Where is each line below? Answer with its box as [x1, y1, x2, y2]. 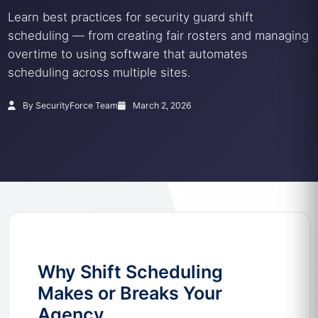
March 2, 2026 [130, 100, 192, 111]
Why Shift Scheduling [37, 261, 223, 283]
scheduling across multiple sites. [7, 65, 191, 79]
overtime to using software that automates [7, 47, 248, 61]
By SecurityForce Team [20, 100, 118, 111]
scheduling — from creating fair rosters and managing [7, 28, 309, 43]
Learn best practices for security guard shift [7, 10, 253, 24]
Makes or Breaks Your [37, 283, 222, 304]
